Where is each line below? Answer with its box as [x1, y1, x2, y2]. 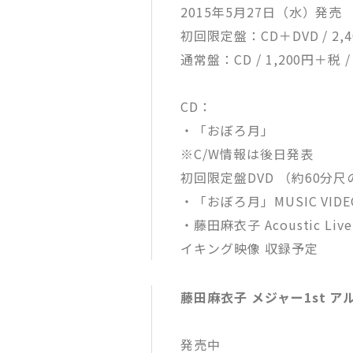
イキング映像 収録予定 [180, 239, 318, 258]
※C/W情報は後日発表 [180, 144, 314, 163]
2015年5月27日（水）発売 [180, 2, 343, 21]
